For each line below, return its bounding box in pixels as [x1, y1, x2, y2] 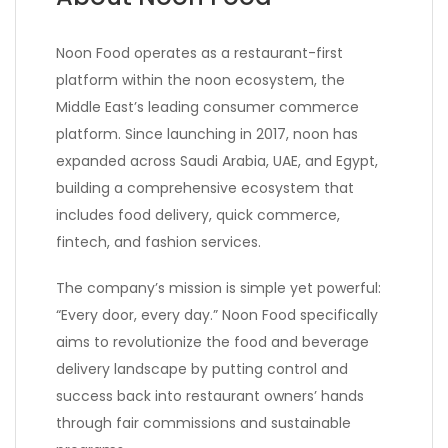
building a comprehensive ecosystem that [56, 178, 354, 199]
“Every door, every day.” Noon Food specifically [56, 305, 378, 326]
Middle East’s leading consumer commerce [56, 97, 359, 118]
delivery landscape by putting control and [56, 359, 348, 380]
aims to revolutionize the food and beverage [56, 332, 369, 353]
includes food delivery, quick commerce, [56, 205, 340, 226]
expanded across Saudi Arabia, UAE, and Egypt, [56, 151, 378, 172]
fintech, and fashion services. [56, 232, 261, 253]
